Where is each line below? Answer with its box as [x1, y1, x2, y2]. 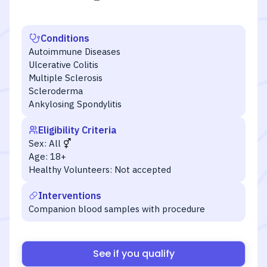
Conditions [41, 32, 89, 44]
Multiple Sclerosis [29, 72, 103, 83]
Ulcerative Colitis [29, 59, 98, 70]
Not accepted [114, 164, 171, 175]
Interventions [38, 190, 101, 201]
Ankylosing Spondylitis [29, 98, 122, 110]
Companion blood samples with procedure [29, 203, 205, 215]
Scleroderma [29, 85, 83, 97]
